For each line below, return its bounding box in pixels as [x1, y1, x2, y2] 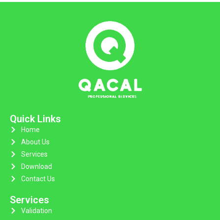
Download [21, 162, 52, 170]
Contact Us [21, 174, 55, 183]
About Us [21, 137, 50, 146]
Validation [21, 206, 52, 215]
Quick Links [10, 112, 61, 125]
